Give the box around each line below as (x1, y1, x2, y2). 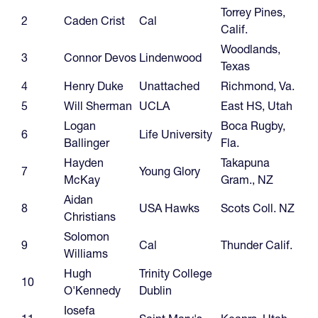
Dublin (139, 283, 172, 297)
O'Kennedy (64, 283, 121, 297)
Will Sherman (64, 98, 132, 113)
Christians (64, 209, 116, 224)
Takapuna (221, 155, 270, 170)
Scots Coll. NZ (221, 200, 295, 215)
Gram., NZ (221, 172, 273, 187)
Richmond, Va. (221, 78, 295, 93)
